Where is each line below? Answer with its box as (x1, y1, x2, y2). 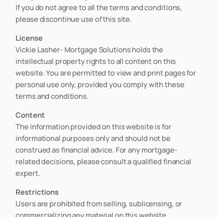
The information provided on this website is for (15, 121, 171, 132)
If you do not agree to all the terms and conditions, (15, 2, 183, 13)
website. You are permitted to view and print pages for (15, 67, 196, 78)
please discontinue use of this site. (15, 14, 132, 24)
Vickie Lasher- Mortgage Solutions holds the (15, 44, 164, 55)
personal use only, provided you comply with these (15, 79, 185, 90)
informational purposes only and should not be (15, 133, 171, 143)
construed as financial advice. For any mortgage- (15, 144, 177, 155)
